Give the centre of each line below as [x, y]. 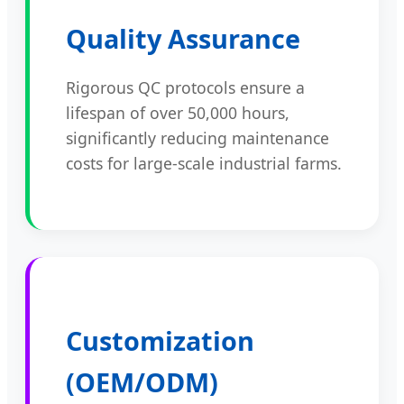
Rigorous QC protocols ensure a [185, 88]
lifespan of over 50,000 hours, [178, 113]
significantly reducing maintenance [197, 138]
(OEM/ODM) [142, 382]
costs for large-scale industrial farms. [204, 164]
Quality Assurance [183, 38]
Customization [160, 341]
